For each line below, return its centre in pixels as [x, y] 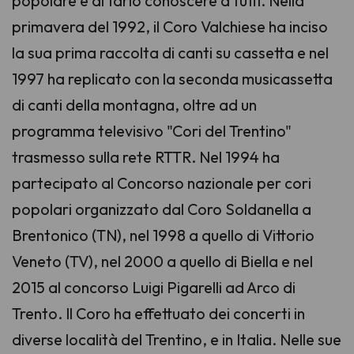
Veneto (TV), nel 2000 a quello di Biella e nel [162, 261]
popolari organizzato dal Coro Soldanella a [162, 209]
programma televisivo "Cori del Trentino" [152, 130]
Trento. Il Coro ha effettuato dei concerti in [158, 313]
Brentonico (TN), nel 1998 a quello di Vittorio [163, 235]
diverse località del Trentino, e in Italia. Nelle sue [177, 339]
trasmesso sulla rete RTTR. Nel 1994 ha [146, 156]
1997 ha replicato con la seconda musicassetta [172, 78]
